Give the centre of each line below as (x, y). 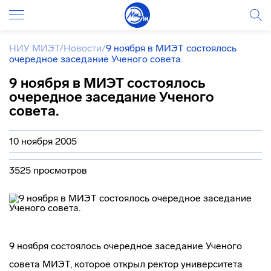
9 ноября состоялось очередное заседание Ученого (126, 246)
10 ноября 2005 (43, 141)
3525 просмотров (48, 170)
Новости (83, 48)
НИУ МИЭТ (34, 48)
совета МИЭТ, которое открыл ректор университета (126, 264)
